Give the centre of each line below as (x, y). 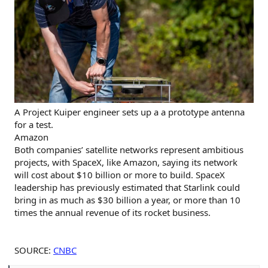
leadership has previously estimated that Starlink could (127, 188)
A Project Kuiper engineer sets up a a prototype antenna (130, 112)
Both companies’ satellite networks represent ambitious (129, 150)
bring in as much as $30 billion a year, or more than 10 (127, 200)
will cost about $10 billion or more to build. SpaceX (120, 175)
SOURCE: (34, 250)
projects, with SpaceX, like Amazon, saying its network (126, 162)
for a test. (34, 125)
